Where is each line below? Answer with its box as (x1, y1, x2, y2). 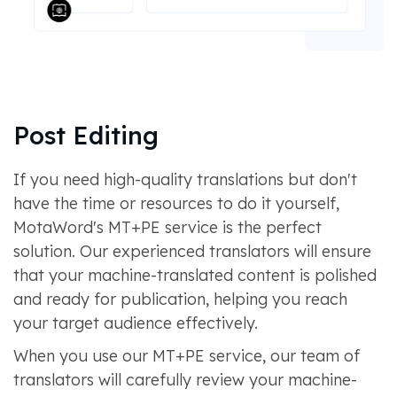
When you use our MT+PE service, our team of (12, 346, 360, 367)
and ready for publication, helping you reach (12, 289, 347, 310)
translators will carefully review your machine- (12, 370, 357, 391)
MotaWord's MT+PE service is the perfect (12, 217, 322, 238)
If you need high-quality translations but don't (12, 169, 357, 191)
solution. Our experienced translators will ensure (12, 241, 371, 262)
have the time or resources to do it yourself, (12, 193, 339, 214)
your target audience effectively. (12, 313, 258, 334)
